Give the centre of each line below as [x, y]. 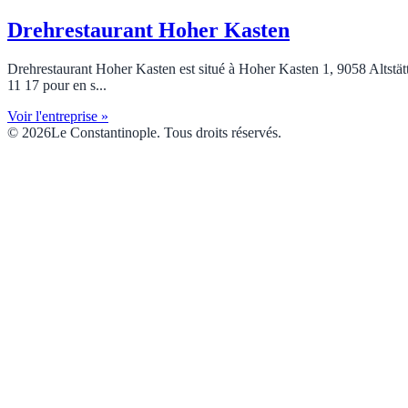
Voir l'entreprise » [58, 116]
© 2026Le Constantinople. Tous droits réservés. [144, 132]
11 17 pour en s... [57, 85]
